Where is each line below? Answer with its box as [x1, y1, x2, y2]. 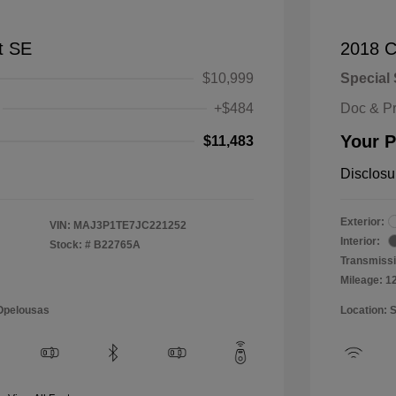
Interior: [340, 234, 380, 247]
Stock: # [49, 238, 91, 251]
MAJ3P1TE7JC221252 [73, 218, 187, 232]
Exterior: [340, 215, 385, 228]
